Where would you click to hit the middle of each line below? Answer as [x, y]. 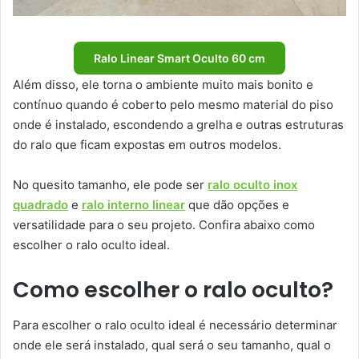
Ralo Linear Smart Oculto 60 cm [179, 58]
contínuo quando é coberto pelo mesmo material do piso [173, 104]
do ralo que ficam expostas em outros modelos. [147, 144]
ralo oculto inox [252, 184]
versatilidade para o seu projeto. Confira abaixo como [164, 224]
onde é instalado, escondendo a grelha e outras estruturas [178, 124]
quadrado [40, 204]
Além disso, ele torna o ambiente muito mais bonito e [163, 84]
